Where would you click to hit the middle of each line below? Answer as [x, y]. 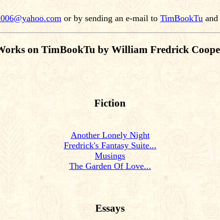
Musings [110, 156]
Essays [110, 208]
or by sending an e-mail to [111, 18]
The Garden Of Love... [110, 166]
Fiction [110, 103]
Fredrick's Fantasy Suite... [110, 146]
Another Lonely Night [110, 135]
